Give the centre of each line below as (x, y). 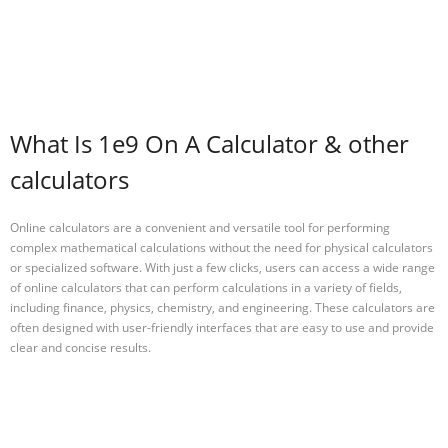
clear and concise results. (80, 347)
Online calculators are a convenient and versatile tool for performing (200, 227)
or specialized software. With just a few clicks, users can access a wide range (222, 267)
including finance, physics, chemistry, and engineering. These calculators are (222, 307)
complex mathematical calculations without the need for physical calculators (221, 247)
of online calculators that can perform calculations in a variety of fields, (206, 287)
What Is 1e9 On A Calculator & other (209, 144)
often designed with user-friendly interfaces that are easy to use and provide (222, 327)
